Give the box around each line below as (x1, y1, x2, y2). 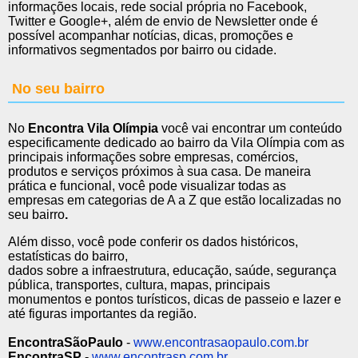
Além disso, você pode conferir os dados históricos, (8, 235, 298, 249)
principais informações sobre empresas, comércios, (8, 150, 298, 165)
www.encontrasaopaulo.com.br (133, 336, 308, 350)
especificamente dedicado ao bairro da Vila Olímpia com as (8, 136, 344, 150)
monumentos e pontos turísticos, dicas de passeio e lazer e (8, 292, 341, 307)
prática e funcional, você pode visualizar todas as (8, 179, 286, 193)
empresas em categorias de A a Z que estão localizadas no (8, 193, 341, 208)
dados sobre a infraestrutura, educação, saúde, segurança (8, 264, 336, 278)
